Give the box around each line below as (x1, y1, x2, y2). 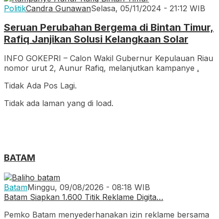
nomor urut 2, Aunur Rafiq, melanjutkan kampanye (4, 63, 197, 73)
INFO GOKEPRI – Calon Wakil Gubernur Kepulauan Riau (4, 53, 213, 63)
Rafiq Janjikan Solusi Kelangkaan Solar (4, 33, 188, 45)
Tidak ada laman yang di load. (4, 98, 113, 108)
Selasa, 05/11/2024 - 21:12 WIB (91, 3, 205, 14)
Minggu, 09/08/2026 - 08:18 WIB (27, 182, 150, 192)
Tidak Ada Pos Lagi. (4, 80, 77, 90)
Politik (4, 3, 26, 14)
